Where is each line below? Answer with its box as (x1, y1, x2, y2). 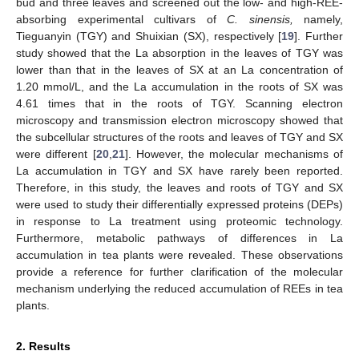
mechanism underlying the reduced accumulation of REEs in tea (16, 281, 343, 295)
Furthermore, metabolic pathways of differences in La (16, 231, 343, 244)
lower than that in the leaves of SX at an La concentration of (16, 63, 343, 76)
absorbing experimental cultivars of (16, 12, 227, 26)
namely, (292, 12, 343, 26)
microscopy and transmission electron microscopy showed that (16, 113, 343, 127)
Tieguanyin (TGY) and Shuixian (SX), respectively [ (16, 29, 282, 42)
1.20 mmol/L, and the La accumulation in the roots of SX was (16, 79, 343, 93)
